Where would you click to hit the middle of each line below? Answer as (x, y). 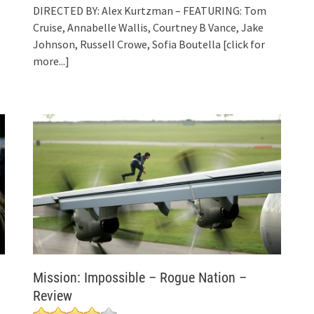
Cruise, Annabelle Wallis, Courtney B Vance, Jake (149, 27)
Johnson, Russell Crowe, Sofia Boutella (128, 44)
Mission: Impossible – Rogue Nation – (140, 278)
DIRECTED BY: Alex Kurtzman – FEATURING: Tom (150, 10)
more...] (52, 61)
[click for (244, 44)
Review (53, 296)
